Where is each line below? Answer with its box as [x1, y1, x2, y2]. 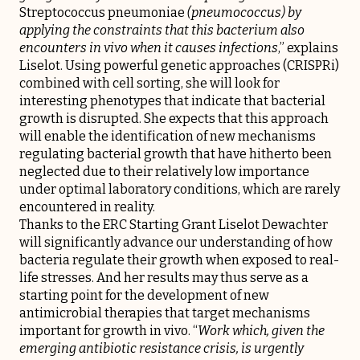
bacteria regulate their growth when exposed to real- [19, 252, 339, 268]
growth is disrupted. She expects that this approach [19, 110, 329, 126]
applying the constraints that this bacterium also [19, 22, 305, 38]
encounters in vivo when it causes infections [19, 39, 278, 55]
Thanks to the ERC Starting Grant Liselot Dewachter [19, 216, 328, 232]
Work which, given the [198, 322, 325, 338]
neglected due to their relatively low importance [19, 163, 309, 179]
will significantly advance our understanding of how [19, 234, 333, 250]
